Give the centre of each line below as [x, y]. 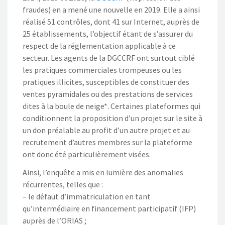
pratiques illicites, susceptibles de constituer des [106, 82]
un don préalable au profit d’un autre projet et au [106, 130]
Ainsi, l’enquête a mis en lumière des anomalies [103, 173]
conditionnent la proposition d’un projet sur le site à [113, 118]
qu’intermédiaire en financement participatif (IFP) [109, 209]
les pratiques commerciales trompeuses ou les [102, 70]
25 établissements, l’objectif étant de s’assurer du [108, 34]
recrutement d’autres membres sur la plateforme [107, 142]
